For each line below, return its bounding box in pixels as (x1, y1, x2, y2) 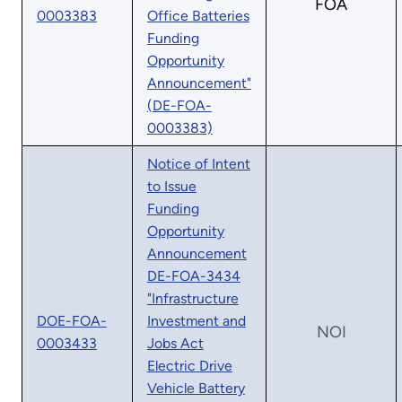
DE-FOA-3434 (146, 267, 240, 284)
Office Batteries (146, 6, 249, 24)
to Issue (146, 177, 197, 195)
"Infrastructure (146, 289, 239, 307)
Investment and (146, 311, 246, 329)
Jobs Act (146, 334, 204, 352)
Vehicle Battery (146, 379, 245, 397)
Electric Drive (146, 356, 232, 374)
